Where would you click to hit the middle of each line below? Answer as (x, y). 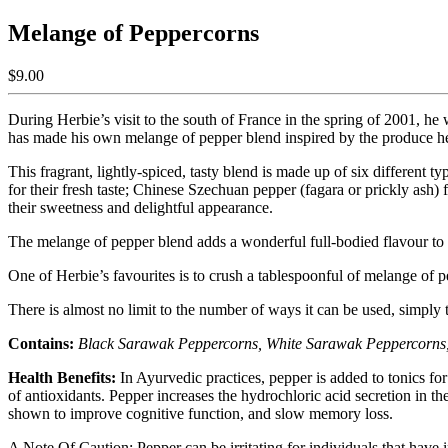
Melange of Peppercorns (133, 32)
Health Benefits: (62, 377)
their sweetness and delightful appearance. (142, 207)
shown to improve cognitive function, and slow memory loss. (200, 413)
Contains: (41, 343)
